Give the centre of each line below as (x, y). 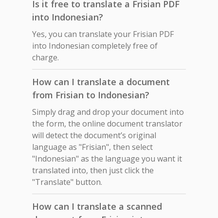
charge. (45, 57)
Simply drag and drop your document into (108, 112)
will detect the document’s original (94, 135)
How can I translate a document (101, 82)
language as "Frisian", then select (92, 147)
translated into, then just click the (93, 170)
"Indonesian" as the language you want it (107, 158)
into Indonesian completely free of (95, 45)
